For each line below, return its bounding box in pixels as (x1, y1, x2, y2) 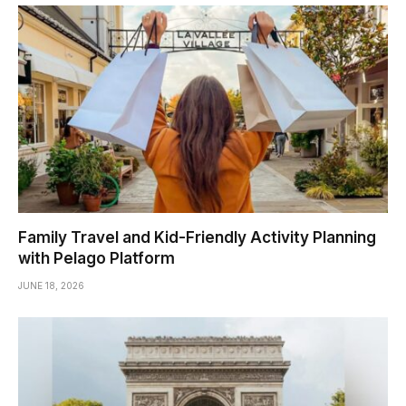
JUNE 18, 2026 (18, 280, 84, 292)
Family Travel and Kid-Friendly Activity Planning (18, 228, 376, 247)
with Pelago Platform (18, 249, 175, 268)
